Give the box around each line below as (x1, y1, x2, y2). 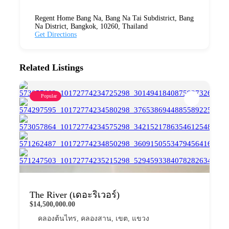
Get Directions (35, 30, 77, 38)
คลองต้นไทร (38, 214, 77, 222)
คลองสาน (81, 214, 111, 222)
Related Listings (19, 62, 83, 73)
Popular (41, 93, 57, 99)
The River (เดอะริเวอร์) (30, 189, 120, 200)
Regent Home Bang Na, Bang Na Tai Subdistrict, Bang (35, 14, 194, 22)
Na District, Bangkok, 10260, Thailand (35, 22, 148, 30)
